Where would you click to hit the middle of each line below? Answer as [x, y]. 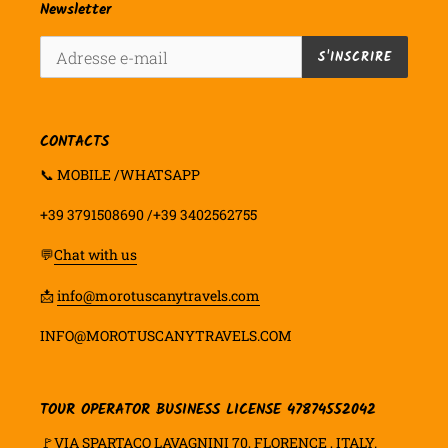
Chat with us [95, 255]
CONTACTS [74, 142]
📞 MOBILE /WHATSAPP [120, 174]
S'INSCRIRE [354, 57]
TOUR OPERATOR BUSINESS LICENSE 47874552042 [208, 410]
